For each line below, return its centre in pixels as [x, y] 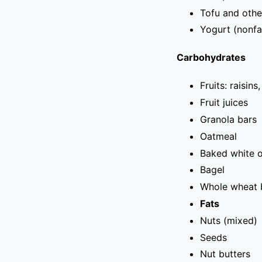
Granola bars [228, 119]
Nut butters [225, 254]
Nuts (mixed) [228, 220]
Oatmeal [218, 136]
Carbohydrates [211, 58]
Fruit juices [224, 103]
